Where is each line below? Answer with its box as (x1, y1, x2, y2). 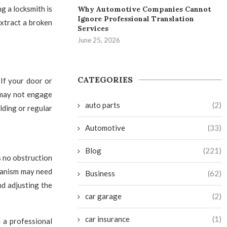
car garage (85, 192, 122, 201)
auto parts (85, 100, 121, 109)
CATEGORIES (78, 74, 133, 85)
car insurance (85, 214, 130, 223)
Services (78, 24, 109, 33)
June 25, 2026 (78, 36, 121, 44)
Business (85, 169, 116, 178)
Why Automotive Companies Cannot (78, 5, 212, 14)
